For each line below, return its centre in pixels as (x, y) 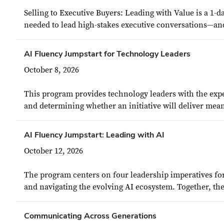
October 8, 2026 (51, 70)
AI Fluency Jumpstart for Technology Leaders (107, 54)
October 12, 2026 (53, 151)
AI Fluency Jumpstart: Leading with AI (94, 135)
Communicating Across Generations (90, 216)
